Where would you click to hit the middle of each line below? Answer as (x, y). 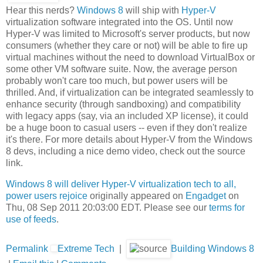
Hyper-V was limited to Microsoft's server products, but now (128, 33)
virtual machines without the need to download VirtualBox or (130, 57)
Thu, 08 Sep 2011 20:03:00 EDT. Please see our (107, 207)
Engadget (206, 195)
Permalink (27, 249)
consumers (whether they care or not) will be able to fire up (127, 45)
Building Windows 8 (213, 249)
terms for (227, 207)
